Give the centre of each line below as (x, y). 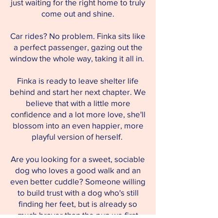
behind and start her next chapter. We (78, 92)
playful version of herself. (78, 136)
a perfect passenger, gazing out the (78, 47)
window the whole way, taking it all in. (78, 58)
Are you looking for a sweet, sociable (78, 159)
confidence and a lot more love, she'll (78, 114)
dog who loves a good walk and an (78, 170)
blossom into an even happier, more (78, 125)
